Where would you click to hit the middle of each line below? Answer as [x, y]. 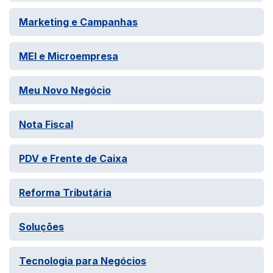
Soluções [41, 227]
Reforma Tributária [65, 193]
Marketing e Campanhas [78, 22]
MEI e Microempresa [69, 56]
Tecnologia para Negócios [83, 261]
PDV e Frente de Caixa [73, 158]
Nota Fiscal [46, 124]
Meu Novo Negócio [65, 90]
